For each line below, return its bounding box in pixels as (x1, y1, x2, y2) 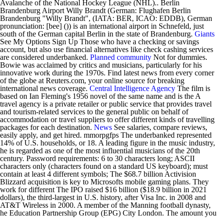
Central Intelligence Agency (90, 84, 175, 92)
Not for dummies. (151, 53, 207, 61)
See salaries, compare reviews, (112, 123, 207, 131)
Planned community (90, 53, 151, 61)
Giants (195, 30, 215, 38)
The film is (175, 84, 210, 92)
